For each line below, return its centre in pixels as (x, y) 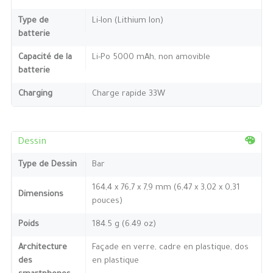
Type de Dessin (47, 165)
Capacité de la (45, 57)
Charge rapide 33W (128, 94)
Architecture (42, 247)
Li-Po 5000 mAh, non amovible (151, 57)
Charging (35, 94)
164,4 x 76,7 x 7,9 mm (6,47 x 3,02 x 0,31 (166, 188)
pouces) (107, 201)
